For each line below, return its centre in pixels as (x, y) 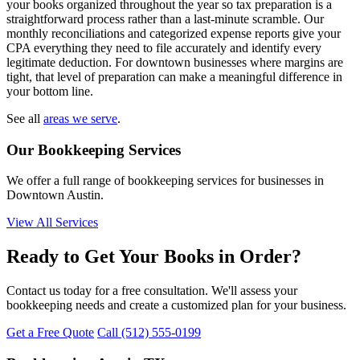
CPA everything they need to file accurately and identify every (164, 47)
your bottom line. (50, 91)
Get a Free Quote (50, 333)
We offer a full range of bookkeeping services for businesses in (165, 181)
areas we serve (80, 118)
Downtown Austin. (55, 195)
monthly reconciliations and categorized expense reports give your (174, 33)
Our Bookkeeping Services (94, 149)
